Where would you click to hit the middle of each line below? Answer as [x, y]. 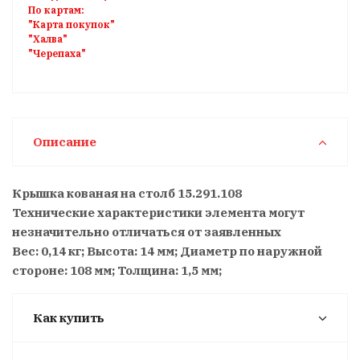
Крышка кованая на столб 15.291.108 [127, 193]
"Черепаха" [57, 53]
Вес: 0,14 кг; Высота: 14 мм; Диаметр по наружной [167, 251]
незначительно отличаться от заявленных [147, 231]
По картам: [56, 10]
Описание [65, 141]
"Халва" [48, 39]
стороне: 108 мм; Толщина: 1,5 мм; [117, 270]
